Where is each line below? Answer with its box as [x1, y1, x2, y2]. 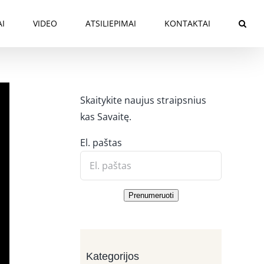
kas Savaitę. [80, 110, 131, 123]
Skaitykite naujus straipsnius [80, 94, 206, 107]
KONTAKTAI [164, 18, 210, 29]
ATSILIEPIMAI [85, 18, 136, 29]
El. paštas [80, 136, 122, 149]
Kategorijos [86, 250, 139, 262]
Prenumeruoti [128, 191, 174, 200]
